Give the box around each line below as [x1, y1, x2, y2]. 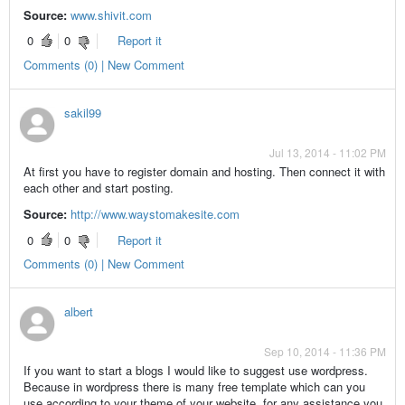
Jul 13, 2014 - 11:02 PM [269, 145, 387, 161]
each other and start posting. [23, 179, 174, 197]
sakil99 [63, 104, 101, 122]
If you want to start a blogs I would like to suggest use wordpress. [23, 362, 368, 380]
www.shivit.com [70, 6, 152, 24]
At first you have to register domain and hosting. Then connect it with [23, 163, 385, 181]
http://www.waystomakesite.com [70, 205, 240, 223]
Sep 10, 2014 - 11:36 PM [264, 344, 387, 360]
